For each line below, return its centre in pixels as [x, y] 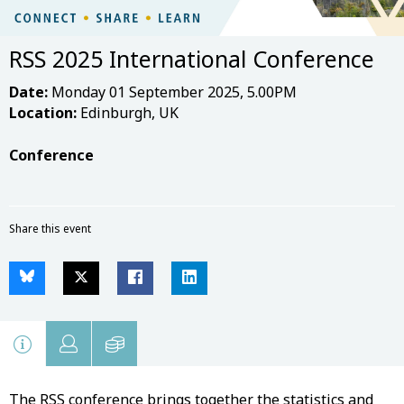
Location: [43, 112]
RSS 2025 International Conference [192, 58]
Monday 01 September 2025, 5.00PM [172, 92]
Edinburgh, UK [128, 112]
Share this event [50, 228]
